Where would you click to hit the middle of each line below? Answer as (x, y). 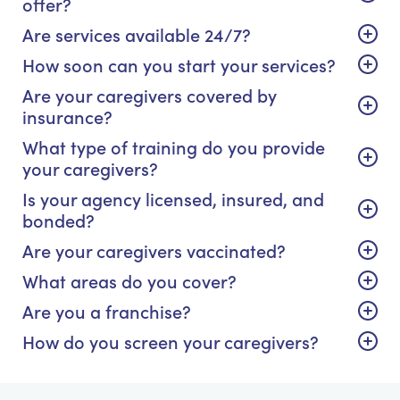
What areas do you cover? (129, 280)
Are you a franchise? (107, 310)
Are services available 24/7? (137, 33)
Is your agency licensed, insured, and (173, 198)
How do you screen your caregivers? (171, 341)
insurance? (67, 116)
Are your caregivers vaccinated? (154, 250)
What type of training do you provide (174, 146)
